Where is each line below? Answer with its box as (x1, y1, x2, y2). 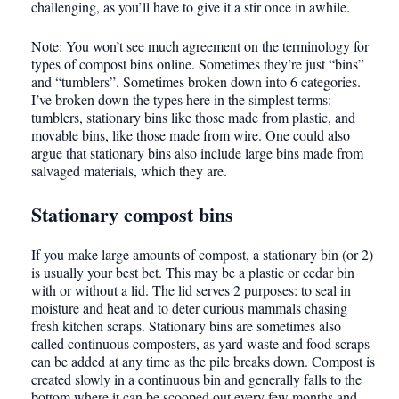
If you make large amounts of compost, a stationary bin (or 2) (31, 245, 373, 265)
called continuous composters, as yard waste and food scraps (31, 334, 370, 354)
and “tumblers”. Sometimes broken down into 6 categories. (31, 72, 361, 92)
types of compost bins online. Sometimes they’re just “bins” (31, 54, 364, 74)
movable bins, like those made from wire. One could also (31, 126, 350, 145)
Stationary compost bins (31, 199, 233, 230)
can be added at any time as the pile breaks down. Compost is (31, 352, 375, 371)
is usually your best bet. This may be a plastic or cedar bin (31, 263, 354, 282)
